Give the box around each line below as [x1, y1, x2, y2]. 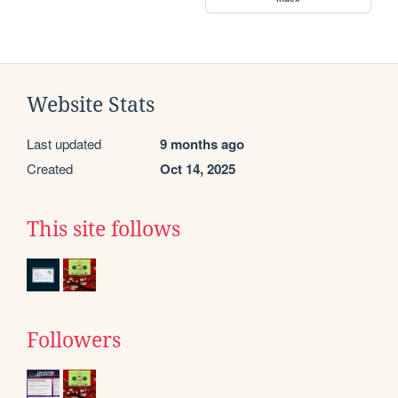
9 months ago [160, 134, 244, 155]
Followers [27, 329, 121, 353]
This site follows [27, 218, 180, 242]
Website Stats [27, 93, 155, 117]
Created [27, 159, 73, 179]
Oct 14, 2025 [160, 159, 235, 179]
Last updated [27, 134, 101, 154]
